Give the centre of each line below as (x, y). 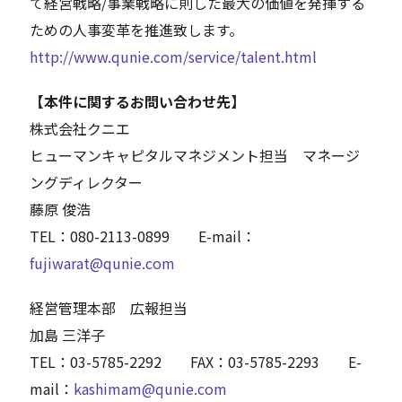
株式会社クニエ (80, 129)
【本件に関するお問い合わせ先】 (138, 102)
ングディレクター (87, 183)
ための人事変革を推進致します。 (137, 30)
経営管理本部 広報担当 (109, 308)
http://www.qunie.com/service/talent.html (174, 57)
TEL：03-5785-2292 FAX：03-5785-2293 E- (196, 362)
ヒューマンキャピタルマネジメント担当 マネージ (195, 156)
